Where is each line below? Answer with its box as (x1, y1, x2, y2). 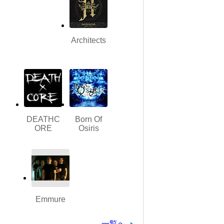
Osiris (78, 124, 99, 133)
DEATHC (26, 115, 60, 124)
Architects (71, 36, 106, 45)
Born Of (75, 115, 102, 124)
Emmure (35, 195, 65, 204)
